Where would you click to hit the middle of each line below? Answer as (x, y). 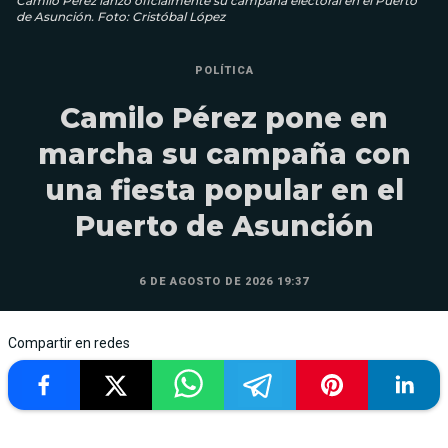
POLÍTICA (224, 71)
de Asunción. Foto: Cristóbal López (120, 17)
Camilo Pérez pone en (224, 118)
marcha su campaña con (224, 154)
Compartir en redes (69, 343)
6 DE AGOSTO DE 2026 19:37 (224, 282)
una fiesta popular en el (224, 190)
